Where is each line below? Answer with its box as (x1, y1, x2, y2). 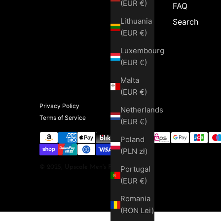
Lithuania (120, 16, 152, 26)
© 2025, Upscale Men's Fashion (39, 163, 130, 170)
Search (172, 16, 198, 27)
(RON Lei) (141, 206, 154, 216)
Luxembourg (120, 46, 164, 56)
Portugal (120, 164, 150, 174)
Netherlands (120, 105, 163, 115)
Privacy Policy (39, 102, 79, 110)
